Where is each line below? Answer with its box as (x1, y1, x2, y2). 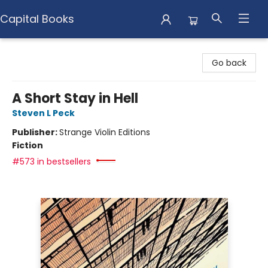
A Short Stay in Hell (12, 89, 138, 108)
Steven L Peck (12, 107, 75, 119)
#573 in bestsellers (12, 156, 91, 167)
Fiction (12, 139, 43, 151)
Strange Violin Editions (59, 126, 150, 138)
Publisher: (12, 126, 59, 138)
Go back (212, 57, 246, 69)
